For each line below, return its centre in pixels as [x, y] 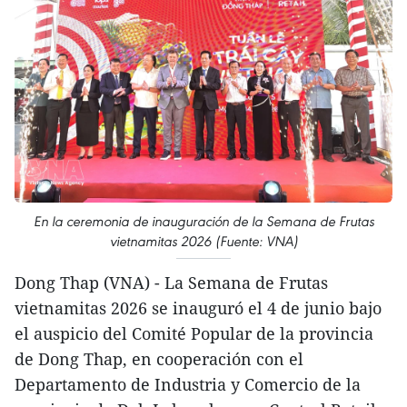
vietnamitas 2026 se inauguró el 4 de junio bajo [198, 308]
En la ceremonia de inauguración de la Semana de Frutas [203, 222]
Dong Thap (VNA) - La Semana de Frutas [171, 283]
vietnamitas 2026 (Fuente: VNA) [203, 242]
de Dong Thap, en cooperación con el [159, 359]
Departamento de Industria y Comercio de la [188, 385]
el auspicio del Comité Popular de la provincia [194, 334]
